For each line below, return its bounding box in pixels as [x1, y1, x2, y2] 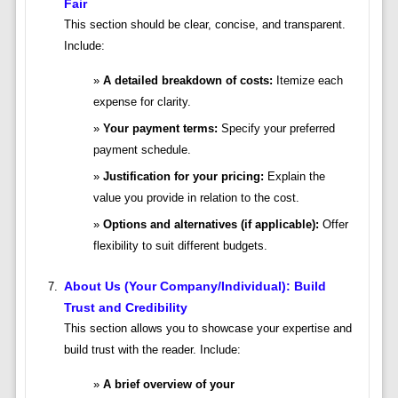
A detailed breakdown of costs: [102, 74, 273, 88]
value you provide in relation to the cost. [92, 191, 299, 205]
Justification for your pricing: [102, 170, 264, 184]
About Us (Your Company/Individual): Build [63, 279, 326, 294]
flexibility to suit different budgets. [92, 239, 267, 253]
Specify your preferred [217, 122, 335, 136]
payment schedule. [92, 143, 191, 157]
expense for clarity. [92, 95, 191, 109]
